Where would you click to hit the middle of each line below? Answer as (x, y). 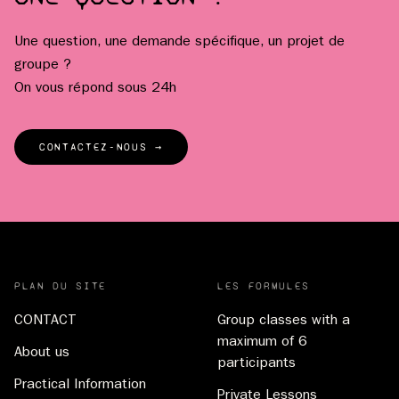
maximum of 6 (262, 342)
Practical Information (80, 385)
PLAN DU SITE (61, 285)
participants (256, 364)
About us (42, 353)
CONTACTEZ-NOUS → (101, 147)
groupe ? (43, 65)
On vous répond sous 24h (95, 89)
